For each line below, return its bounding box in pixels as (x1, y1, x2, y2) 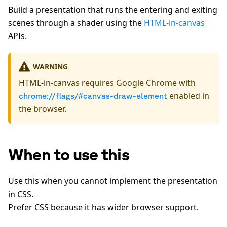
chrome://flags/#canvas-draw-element (19, 91, 167, 101)
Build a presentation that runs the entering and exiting (8, 4, 217, 16)
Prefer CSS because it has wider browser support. (8, 202, 199, 213)
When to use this (8, 144, 129, 164)
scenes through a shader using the (8, 17, 144, 29)
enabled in (167, 90, 209, 102)
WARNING (32, 61, 68, 71)
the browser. (19, 103, 66, 115)
